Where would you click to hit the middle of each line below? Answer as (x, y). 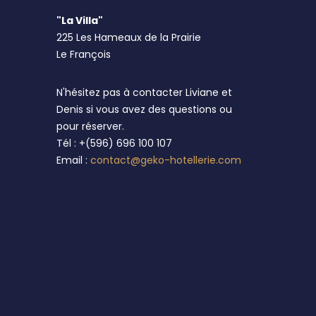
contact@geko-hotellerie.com (166, 160)
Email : (74, 160)
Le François (84, 54)
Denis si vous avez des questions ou (145, 109)
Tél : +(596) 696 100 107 (115, 143)
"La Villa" (80, 20)
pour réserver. (91, 126)
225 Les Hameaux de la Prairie (129, 37)
